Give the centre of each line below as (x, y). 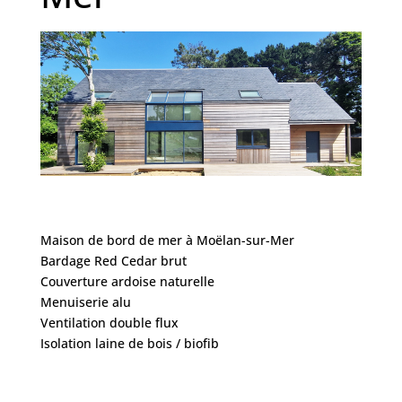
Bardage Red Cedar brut (113, 260)
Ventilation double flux (109, 322)
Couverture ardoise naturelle (127, 281)
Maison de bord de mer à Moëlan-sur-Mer (167, 240)
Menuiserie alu (85, 301)
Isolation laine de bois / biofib (129, 343)
